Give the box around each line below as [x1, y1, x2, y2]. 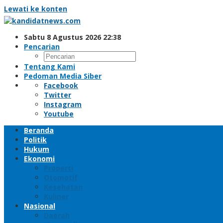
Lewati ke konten [4, 4, 67, 13]
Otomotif [44, 173, 78, 182]
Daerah [44, 211, 70, 220]
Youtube [44, 109, 74, 118]
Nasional [24, 201, 55, 211]
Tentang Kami [24, 62, 75, 71]
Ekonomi [24, 154, 55, 163]
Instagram [44, 100, 82, 109]
